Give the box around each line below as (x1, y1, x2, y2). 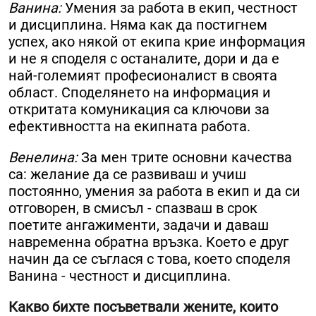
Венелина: (8, 149, 81, 166)
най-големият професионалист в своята (8, 67, 277, 85)
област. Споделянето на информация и (8, 84, 271, 102)
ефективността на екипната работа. (8, 118, 250, 135)
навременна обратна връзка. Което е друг (8, 233, 288, 251)
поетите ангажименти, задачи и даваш (8, 217, 269, 234)
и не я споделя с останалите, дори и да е (8, 50, 279, 68)
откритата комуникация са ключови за (8, 101, 269, 119)
